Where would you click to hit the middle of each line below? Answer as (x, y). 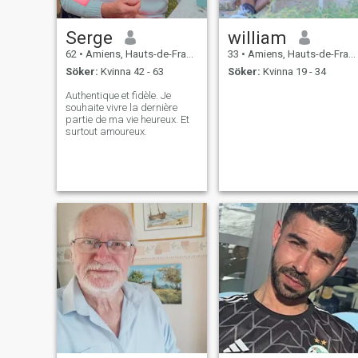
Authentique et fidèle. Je (118, 96)
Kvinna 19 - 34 (293, 72)
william (257, 37)
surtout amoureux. (106, 132)
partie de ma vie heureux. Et (127, 120)
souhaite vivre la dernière (121, 108)
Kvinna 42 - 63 (131, 72)
